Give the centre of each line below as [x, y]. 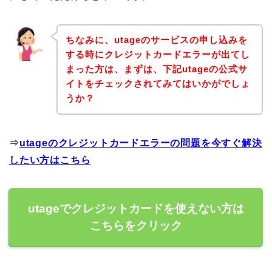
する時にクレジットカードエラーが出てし [158, 55]
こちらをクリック [136, 226]
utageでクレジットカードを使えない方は [136, 209]
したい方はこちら [50, 160]
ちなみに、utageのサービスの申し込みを [156, 40]
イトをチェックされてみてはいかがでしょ [158, 84]
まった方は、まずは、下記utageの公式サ [156, 69]
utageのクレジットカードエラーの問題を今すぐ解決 [141, 143]
